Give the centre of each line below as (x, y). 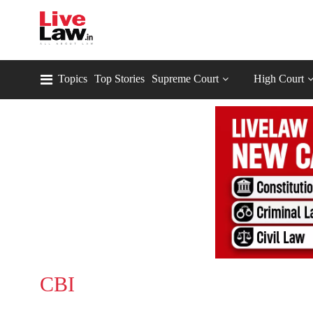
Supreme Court (185, 79)
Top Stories (119, 79)
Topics (73, 79)
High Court (279, 79)
